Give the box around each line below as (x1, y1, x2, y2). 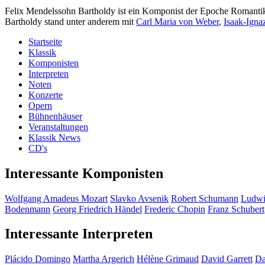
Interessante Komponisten (5, 165, 163, 181)
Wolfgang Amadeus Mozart (5, 193, 108, 203)
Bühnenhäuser (28, 111, 82, 121)
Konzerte (28, 89, 63, 100)
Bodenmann (5, 203, 50, 214)
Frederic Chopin (144, 203, 205, 214)
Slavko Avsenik (110, 193, 169, 203)
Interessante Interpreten (5, 226, 153, 242)
